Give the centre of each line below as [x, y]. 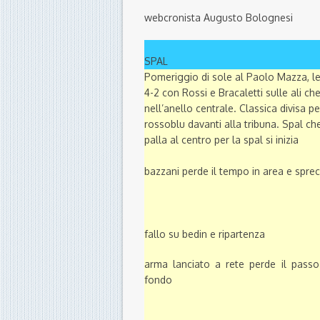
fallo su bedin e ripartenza [205, 234]
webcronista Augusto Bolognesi [219, 18]
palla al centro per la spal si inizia [221, 140]
